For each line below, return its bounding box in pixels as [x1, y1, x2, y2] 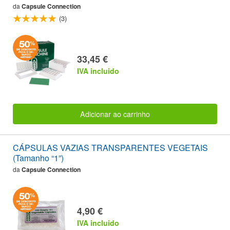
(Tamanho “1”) [13, 152, 64, 164]
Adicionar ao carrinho [80, 108, 150, 120]
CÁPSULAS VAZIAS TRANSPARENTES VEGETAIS [13, 142, 208, 154]
